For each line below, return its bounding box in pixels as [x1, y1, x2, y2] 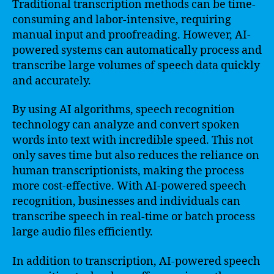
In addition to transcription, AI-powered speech [12, 254, 260, 268]
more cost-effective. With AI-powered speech [12, 179, 246, 193]
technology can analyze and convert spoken [12, 118, 240, 132]
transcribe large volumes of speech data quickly [12, 58, 260, 73]
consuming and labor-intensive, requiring [12, 12, 231, 27]
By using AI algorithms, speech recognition [12, 103, 235, 117]
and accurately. [12, 73, 91, 88]
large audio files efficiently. [12, 225, 153, 239]
